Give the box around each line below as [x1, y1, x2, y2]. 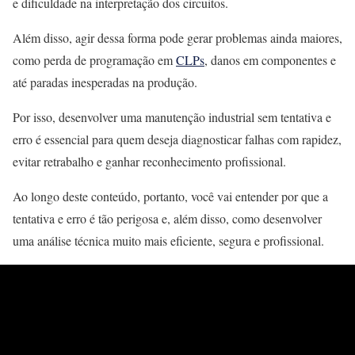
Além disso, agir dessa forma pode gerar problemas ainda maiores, [13, 29, 342, 46]
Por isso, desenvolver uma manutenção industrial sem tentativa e [13, 109, 331, 125]
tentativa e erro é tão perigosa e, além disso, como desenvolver [13, 210, 322, 227]
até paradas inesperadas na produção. [13, 74, 197, 90]
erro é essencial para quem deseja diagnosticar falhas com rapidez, [13, 131, 342, 147]
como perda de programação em [13, 52, 176, 68]
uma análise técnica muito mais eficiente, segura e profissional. [13, 232, 324, 249]
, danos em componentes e [204, 52, 336, 68]
